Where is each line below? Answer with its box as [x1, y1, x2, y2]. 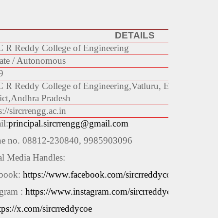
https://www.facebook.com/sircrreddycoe [23, 169, 175, 180]
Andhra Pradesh [11, 93, 71, 104]
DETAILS [114, 30, 155, 41]
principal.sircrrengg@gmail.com [8, 118, 128, 129]
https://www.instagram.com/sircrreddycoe [25, 186, 180, 197]
